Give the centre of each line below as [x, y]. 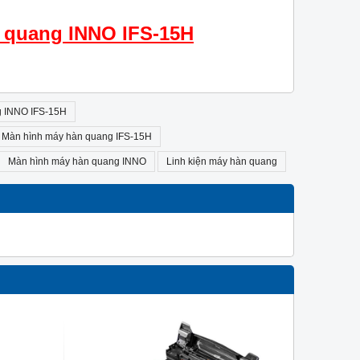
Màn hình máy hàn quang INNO [77, 161]
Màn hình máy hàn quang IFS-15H [77, 136]
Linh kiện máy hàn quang [222, 161]
